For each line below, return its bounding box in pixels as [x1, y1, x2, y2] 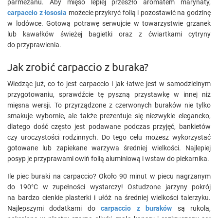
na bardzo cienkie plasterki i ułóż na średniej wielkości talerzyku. [7, 194, 211, 201]
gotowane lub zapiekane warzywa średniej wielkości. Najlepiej [7, 144, 211, 152]
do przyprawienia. [7, 41, 61, 49]
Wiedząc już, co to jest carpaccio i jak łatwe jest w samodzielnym [7, 80, 211, 88]
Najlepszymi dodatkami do [7, 204, 101, 212]
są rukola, [172, 204, 211, 212]
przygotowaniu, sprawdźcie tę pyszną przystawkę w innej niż [7, 91, 211, 98]
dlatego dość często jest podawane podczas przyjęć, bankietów [7, 123, 211, 130]
